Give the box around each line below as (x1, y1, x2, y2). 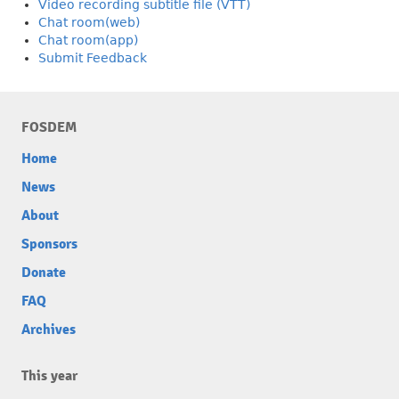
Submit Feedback (38, 50, 147, 65)
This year (21, 366, 77, 385)
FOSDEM (21, 118, 77, 136)
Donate (21, 263, 66, 281)
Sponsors (21, 234, 77, 253)
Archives (21, 320, 76, 338)
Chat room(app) (38, 32, 138, 47)
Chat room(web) (38, 14, 140, 29)
